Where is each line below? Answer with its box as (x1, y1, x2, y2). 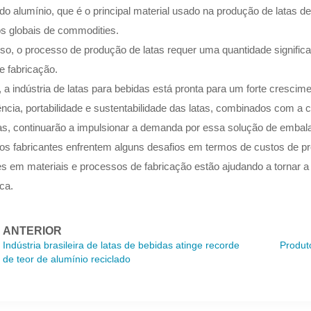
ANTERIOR (3, 224, 62, 237)
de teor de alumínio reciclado (3, 253, 131, 264)
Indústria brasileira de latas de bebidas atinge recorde (3, 239, 240, 251)
